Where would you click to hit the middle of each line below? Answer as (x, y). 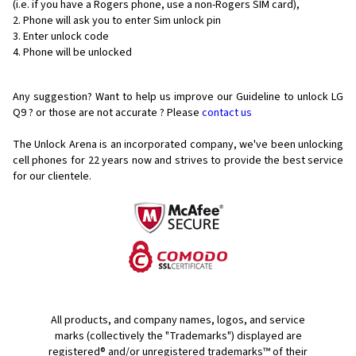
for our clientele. (52, 177)
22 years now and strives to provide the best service (216, 161)
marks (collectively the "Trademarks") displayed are (178, 337)
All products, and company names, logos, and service (178, 321)
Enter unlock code (66, 37)
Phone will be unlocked (77, 53)
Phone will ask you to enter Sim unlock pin (122, 21)
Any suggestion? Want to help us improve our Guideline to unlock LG (178, 97)
